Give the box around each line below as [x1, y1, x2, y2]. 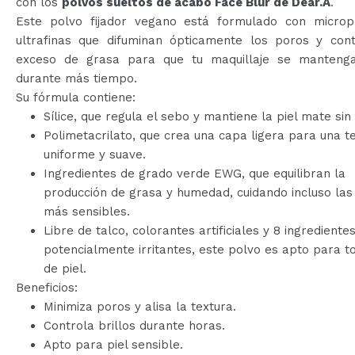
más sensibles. [44, 204, 130, 219]
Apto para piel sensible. [44, 337, 183, 352]
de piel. [44, 261, 86, 276]
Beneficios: [16, 280, 78, 295]
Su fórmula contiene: [16, 90, 136, 105]
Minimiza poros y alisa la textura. [44, 299, 236, 314]
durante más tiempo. [16, 71, 137, 86]
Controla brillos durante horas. [44, 318, 225, 333]
